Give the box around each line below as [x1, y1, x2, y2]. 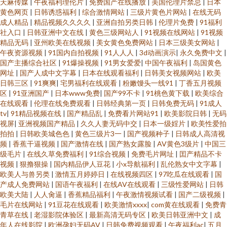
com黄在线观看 [151, 200, 201, 209]
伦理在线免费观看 [34, 99, 92, 107]
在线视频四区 [110, 170, 155, 178]
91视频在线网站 [144, 28, 197, 36]
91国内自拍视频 [48, 48, 100, 57]
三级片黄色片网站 [130, 8, 188, 16]
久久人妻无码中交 [81, 119, 139, 128]
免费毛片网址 [131, 149, 175, 158]
